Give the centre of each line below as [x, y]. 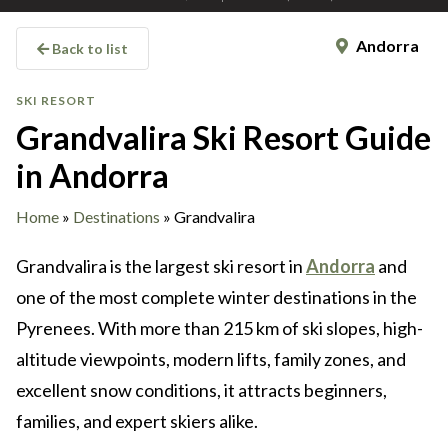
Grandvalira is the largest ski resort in [161, 266]
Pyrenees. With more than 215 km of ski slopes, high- [219, 328]
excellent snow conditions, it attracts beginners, [201, 390]
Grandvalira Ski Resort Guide [223, 138]
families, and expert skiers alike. [137, 421]
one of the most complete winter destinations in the [216, 297]
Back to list [88, 49]
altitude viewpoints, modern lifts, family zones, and [211, 359]
